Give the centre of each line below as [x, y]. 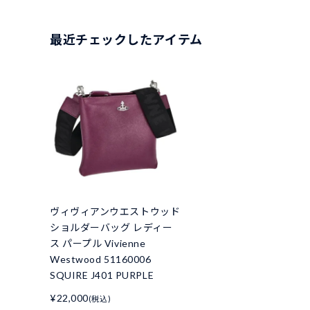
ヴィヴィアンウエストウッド [115, 212]
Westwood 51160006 [101, 259]
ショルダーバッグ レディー [111, 228]
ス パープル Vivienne [98, 244]
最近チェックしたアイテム [126, 40]
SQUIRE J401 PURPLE [102, 275]
